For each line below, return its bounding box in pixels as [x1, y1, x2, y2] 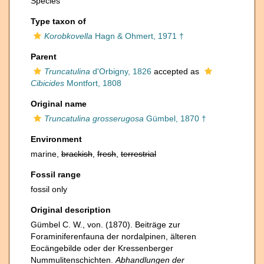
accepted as [151, 67, 202, 76]
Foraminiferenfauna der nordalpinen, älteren [31, 232, 196, 241]
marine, [31, 149, 61, 159]
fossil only [31, 184, 67, 194]
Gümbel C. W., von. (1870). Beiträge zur [31, 220, 180, 229]
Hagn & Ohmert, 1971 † [93, 31, 184, 41]
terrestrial [121, 149, 156, 159]
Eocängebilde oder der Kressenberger [31, 243, 173, 253]
